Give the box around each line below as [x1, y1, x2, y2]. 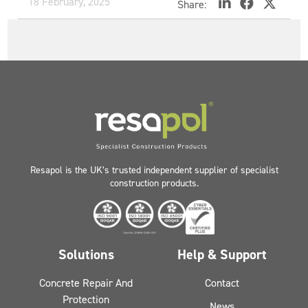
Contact [204, 276, 239, 290]
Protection [63, 292, 110, 307]
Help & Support [177, 245, 267, 263]
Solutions [58, 245, 114, 263]
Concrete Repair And [39, 276, 133, 290]
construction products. [109, 177, 199, 190]
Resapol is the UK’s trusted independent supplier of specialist [30, 164, 278, 177]
